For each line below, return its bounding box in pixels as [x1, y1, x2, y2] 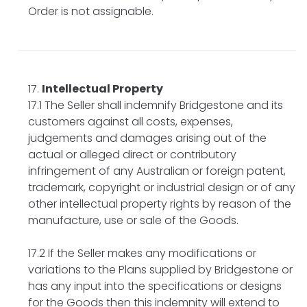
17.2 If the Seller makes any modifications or [28, 245, 256, 261]
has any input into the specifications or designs [28, 278, 282, 294]
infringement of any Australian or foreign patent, [28, 162, 286, 179]
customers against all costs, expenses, [28, 113, 233, 130]
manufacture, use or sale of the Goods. [28, 212, 238, 228]
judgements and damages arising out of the [28, 130, 267, 146]
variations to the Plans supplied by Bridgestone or [28, 261, 293, 278]
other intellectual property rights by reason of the [28, 195, 291, 212]
